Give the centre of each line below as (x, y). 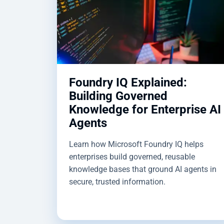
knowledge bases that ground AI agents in (143, 169)
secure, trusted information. (117, 181)
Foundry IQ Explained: (128, 82)
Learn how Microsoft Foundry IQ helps (136, 144)
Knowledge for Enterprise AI (145, 109)
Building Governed (118, 96)
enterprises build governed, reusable (132, 156)
